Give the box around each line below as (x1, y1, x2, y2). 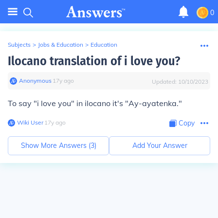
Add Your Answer (132, 141, 187, 150)
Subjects (8, 41, 31, 48)
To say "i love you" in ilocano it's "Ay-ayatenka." (8, 98, 182, 108)
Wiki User (17, 119, 43, 126)
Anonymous (19, 77, 52, 84)
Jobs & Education (38, 41, 83, 48)
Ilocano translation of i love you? (8, 54, 180, 69)
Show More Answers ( (20, 141, 91, 150)
